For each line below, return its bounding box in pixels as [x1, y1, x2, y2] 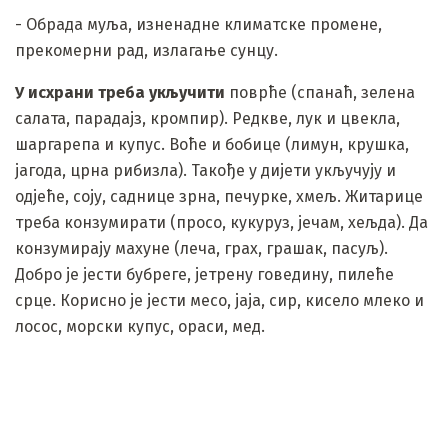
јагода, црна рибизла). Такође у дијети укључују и [15, 160, 396, 180]
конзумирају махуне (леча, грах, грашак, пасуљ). [15, 238, 388, 258]
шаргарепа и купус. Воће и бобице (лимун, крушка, [15, 134, 409, 154]
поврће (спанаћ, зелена [225, 82, 415, 102]
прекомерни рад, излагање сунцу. [15, 40, 278, 60]
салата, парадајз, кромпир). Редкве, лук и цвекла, [15, 108, 400, 128]
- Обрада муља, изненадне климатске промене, [15, 14, 382, 34]
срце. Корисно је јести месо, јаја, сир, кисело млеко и [15, 290, 424, 310]
